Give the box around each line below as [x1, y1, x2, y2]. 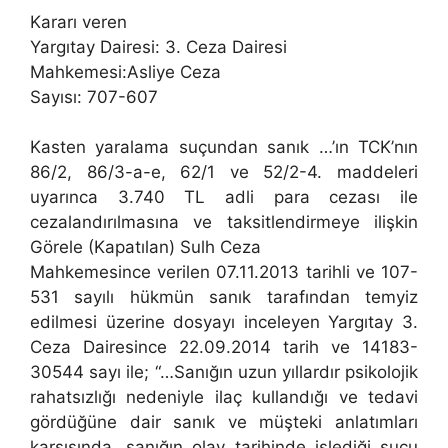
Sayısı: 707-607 [30, 86, 158, 107]
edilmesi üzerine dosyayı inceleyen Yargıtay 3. [30, 312, 418, 333]
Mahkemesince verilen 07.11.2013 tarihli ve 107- [30, 262, 418, 283]
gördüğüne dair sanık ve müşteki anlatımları [30, 412, 418, 433]
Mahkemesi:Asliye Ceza [30, 61, 221, 82]
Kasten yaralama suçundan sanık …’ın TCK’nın [30, 137, 418, 158]
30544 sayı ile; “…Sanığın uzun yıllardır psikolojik [30, 362, 418, 383]
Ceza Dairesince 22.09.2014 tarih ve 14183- [30, 337, 418, 358]
